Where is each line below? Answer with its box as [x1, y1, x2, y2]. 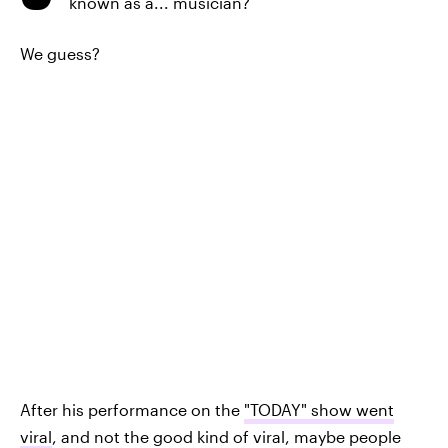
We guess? [20, 44, 100, 63]
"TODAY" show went [244, 400, 394, 420]
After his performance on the [20, 400, 244, 420]
